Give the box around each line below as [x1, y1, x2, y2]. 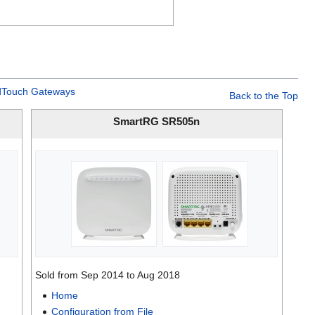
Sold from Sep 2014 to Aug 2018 [35, 269, 181, 281]
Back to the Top [229, 89, 298, 101]
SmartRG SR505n [113, 115, 200, 127]
